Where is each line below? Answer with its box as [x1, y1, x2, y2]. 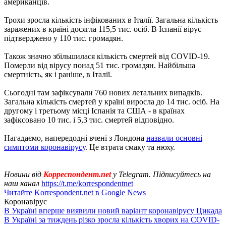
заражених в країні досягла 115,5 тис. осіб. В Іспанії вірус [4, 24, 201, 33]
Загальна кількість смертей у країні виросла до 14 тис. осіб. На [4, 97, 219, 106]
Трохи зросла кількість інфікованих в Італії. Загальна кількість [4, 15, 218, 24]
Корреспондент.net [43, 169, 111, 179]
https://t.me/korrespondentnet [41, 179, 133, 188]
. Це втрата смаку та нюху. [85, 142, 175, 151]
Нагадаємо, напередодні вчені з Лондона [4, 133, 146, 142]
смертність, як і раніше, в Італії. [4, 70, 112, 79]
